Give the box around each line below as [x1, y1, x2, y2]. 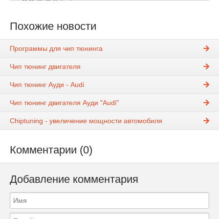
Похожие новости [10, 20, 96, 32]
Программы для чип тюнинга [10, 44, 103, 52]
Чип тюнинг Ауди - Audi [10, 80, 84, 88]
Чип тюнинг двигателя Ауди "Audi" [10, 98, 119, 107]
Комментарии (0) [10, 143, 92, 156]
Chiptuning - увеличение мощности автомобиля [10, 116, 162, 125]
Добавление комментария [10, 173, 138, 185]
